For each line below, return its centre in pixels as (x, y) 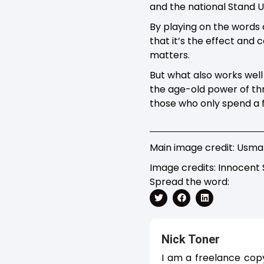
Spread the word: (189, 181)
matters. (170, 55)
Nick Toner (191, 239)
